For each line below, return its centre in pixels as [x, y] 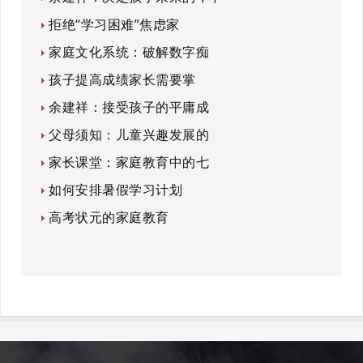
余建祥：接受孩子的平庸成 [129, 107]
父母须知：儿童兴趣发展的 [129, 135]
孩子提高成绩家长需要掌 [122, 80]
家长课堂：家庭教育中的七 [129, 162]
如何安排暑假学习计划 [116, 190]
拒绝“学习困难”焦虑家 [114, 25]
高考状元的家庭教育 [109, 218]
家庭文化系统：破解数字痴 [129, 52]
